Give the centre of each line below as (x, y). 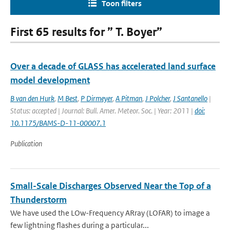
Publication (26, 143)
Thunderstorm (39, 200)
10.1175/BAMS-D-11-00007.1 (58, 123)
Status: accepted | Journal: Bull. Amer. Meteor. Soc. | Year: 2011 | (102, 111)
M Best (68, 98)
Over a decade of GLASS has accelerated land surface (113, 66)
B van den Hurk (32, 98)
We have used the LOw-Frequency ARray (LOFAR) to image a (110, 213)
